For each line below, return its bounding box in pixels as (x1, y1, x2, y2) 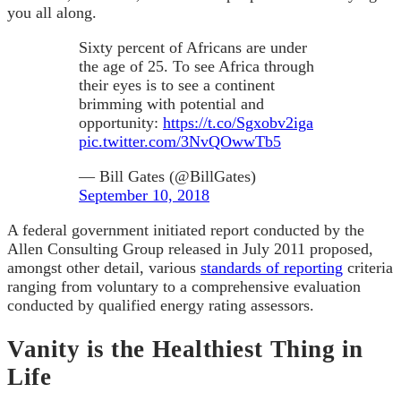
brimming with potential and (79, 95, 264, 114)
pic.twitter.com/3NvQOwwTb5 (79, 132, 281, 151)
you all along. (7, 4, 97, 22)
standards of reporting (200, 259, 343, 277)
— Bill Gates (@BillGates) (79, 167, 256, 186)
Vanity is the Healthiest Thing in (7, 335, 363, 363)
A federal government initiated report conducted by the (7, 221, 364, 240)
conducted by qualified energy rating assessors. (7, 296, 314, 315)
